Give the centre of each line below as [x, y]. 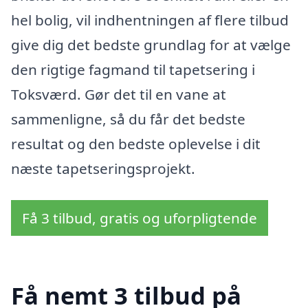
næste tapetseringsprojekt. [103, 168]
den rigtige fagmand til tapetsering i [133, 69]
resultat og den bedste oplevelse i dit [136, 143]
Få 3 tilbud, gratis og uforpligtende [140, 218]
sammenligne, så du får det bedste [128, 119]
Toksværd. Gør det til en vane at [119, 94]
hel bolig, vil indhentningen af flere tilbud [150, 20]
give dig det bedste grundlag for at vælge [151, 44]
